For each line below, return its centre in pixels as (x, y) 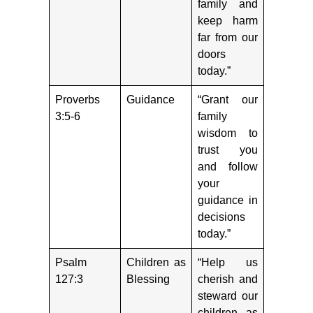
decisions (221, 217)
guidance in (228, 201)
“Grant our (228, 100)
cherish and (228, 279)
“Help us (228, 263)
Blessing (148, 279)
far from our (228, 38)
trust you (228, 150)
